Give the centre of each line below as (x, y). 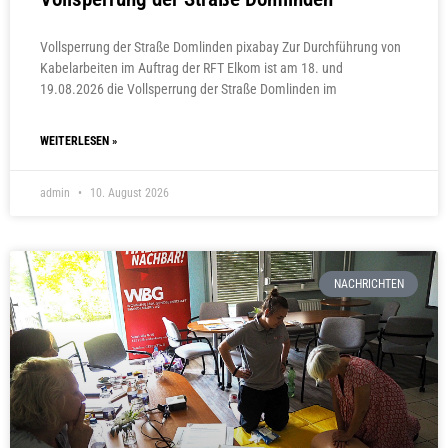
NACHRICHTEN (368, 284)
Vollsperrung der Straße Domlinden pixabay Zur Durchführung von (220, 47)
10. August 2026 (128, 193)
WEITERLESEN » (78, 141)
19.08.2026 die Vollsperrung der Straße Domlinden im (188, 89)
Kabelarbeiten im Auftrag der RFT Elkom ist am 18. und (191, 68)
